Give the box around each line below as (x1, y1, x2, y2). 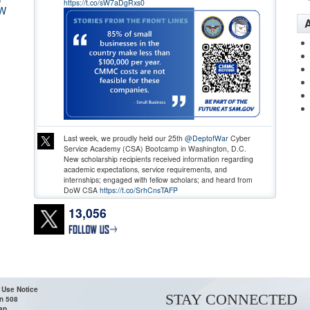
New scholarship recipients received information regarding (63, 153, 253, 164)
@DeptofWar (184, 132, 228, 143)
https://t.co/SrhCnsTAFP (99, 184, 178, 195)
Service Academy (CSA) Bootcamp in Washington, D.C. (63, 143, 246, 154)
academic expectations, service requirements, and (63, 163, 227, 174)
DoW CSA (63, 184, 100, 195)
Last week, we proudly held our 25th (63, 132, 185, 143)
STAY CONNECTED (165, 291, 298, 309)
